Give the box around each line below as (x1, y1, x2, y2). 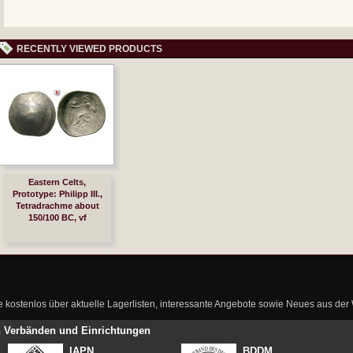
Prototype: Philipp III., (12, 189, 102, 199)
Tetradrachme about (15, 201, 99, 210)
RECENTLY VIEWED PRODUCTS (17, 43, 162, 54)
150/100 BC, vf (28, 213, 87, 222)
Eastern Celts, (28, 177, 86, 187)
